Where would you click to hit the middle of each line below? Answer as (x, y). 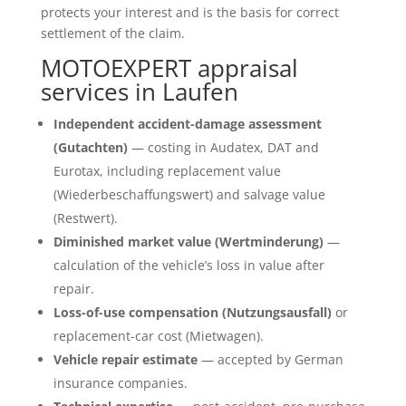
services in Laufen (139, 91)
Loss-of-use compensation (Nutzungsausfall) (192, 312)
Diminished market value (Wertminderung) (188, 241)
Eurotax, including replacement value (167, 170)
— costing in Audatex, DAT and (223, 147)
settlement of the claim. (112, 33)
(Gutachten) (90, 147)
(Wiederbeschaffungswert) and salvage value (189, 194)
